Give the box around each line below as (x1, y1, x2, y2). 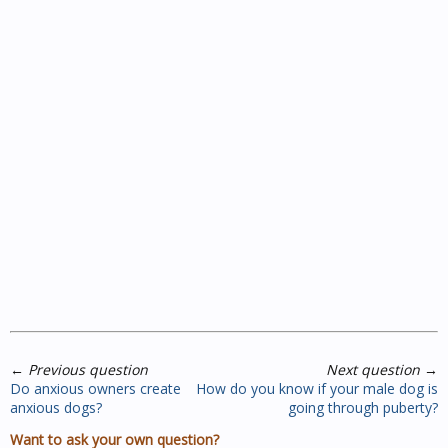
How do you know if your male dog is (196, 378, 438, 398)
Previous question (28, 359, 148, 379)
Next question (326, 359, 420, 379)
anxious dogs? (10, 397, 102, 417)
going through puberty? (288, 397, 438, 417)
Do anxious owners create (10, 378, 181, 398)
